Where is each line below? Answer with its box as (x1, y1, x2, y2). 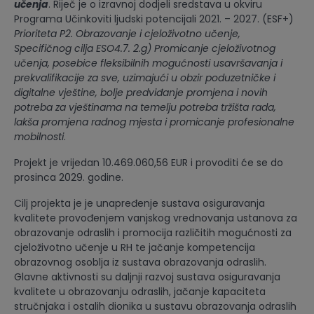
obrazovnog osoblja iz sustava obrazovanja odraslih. (14, 254, 266, 269)
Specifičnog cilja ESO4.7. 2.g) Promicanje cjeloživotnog (14, 41, 275, 55)
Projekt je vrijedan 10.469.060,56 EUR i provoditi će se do (14, 155, 283, 170)
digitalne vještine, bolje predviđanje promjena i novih (14, 85, 268, 100)
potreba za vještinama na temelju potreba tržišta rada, (14, 100, 276, 114)
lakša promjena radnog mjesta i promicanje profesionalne (14, 114, 294, 129)
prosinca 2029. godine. (14, 170, 123, 184)
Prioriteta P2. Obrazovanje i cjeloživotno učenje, (14, 26, 240, 41)
